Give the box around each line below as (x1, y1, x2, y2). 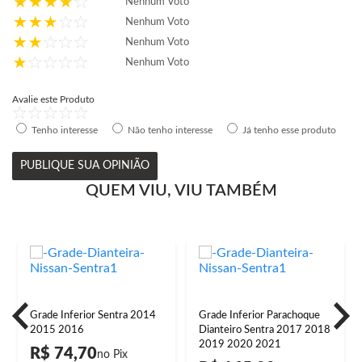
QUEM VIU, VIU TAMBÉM (85, 183, 277, 200)
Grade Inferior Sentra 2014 (30, 310, 156, 322)
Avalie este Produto (12, 95, 95, 105)
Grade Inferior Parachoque (199, 310, 320, 322)
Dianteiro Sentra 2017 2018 (199, 325, 330, 336)
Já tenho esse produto (242, 125, 336, 136)
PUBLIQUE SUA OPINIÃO (20, 160, 149, 172)
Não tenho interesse (128, 125, 213, 136)
